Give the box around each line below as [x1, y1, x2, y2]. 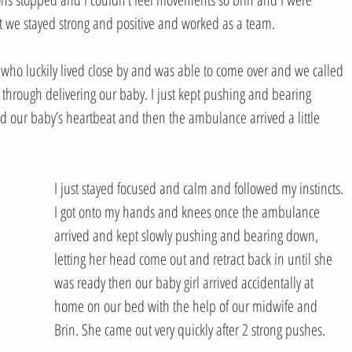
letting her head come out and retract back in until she [54, 248, 335, 269]
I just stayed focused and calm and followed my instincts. [54, 178, 346, 199]
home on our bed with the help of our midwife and [54, 295, 321, 317]
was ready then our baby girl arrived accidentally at [54, 272, 317, 293]
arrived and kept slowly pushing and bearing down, [54, 225, 321, 246]
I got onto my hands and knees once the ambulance [54, 201, 323, 222]
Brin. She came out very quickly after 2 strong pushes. [54, 319, 325, 340]
